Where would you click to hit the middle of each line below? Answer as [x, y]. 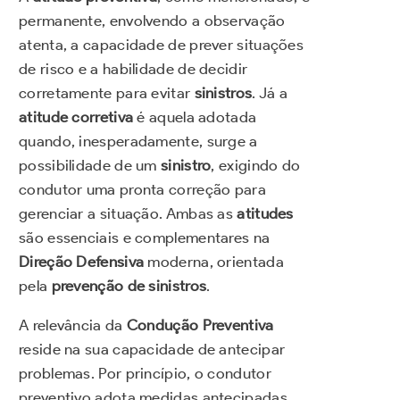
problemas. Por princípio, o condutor [145, 373]
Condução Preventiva [200, 325]
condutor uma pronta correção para [142, 189]
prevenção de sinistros [129, 285]
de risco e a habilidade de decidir [133, 68]
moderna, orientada [214, 261]
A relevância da [73, 325]
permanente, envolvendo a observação [152, 20]
